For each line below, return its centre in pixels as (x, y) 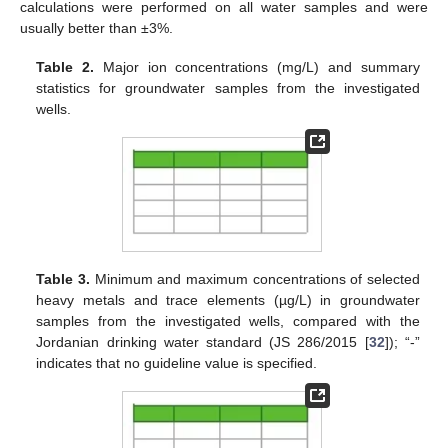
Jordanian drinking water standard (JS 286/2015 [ (202, 342)
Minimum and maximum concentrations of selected (254, 279)
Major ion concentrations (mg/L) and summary (257, 66)
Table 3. (63, 279)
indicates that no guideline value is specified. (177, 363)
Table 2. (65, 66)
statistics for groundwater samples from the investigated (228, 87)
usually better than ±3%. (96, 28)
